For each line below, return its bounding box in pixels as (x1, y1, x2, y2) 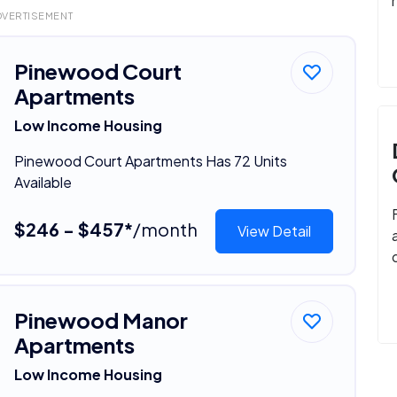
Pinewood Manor (13, 306, 188, 333)
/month (132, 217, 198, 240)
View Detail (237, 221, 312, 240)
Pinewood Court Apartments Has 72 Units (13, 151, 287, 170)
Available (13, 172, 72, 191)
